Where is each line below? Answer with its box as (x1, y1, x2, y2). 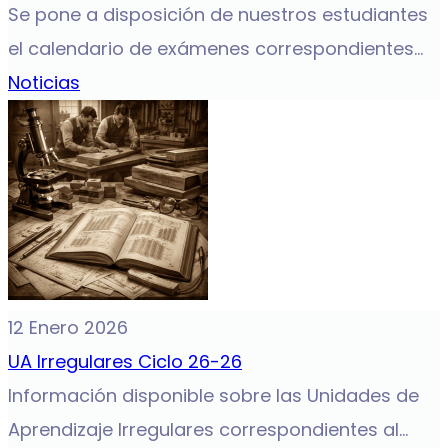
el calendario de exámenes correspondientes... (8, 36, 423, 61)
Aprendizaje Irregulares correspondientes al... (8, 417, 408, 442)
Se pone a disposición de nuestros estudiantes (8, 2, 428, 27)
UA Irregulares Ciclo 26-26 (8, 349, 242, 374)
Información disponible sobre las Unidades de (8, 383, 419, 408)
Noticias (8, 70, 80, 95)
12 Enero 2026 (8, 315, 128, 340)
